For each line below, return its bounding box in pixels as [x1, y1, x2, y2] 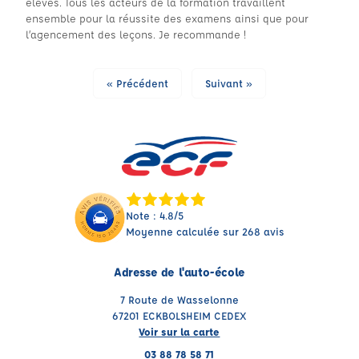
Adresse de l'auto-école [114, 264, 245, 280]
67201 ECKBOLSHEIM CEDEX [112, 309, 247, 322]
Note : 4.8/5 [126, 208, 184, 222]
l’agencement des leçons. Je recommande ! [26, 27, 246, 41]
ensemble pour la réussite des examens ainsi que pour [26, 11, 309, 25]
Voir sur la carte [139, 325, 220, 338]
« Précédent [107, 76, 168, 90]
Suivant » [205, 76, 252, 90]
